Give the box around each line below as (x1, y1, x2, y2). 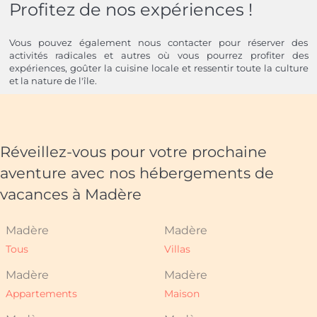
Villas (164, 243, 190, 256)
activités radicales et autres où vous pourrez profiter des (8, 49, 309, 61)
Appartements (6, 287, 77, 301)
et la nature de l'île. (8, 74, 97, 86)
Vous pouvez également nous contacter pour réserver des (8, 36, 309, 48)
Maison (164, 287, 200, 301)
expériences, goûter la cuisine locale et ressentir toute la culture (8, 62, 309, 74)
